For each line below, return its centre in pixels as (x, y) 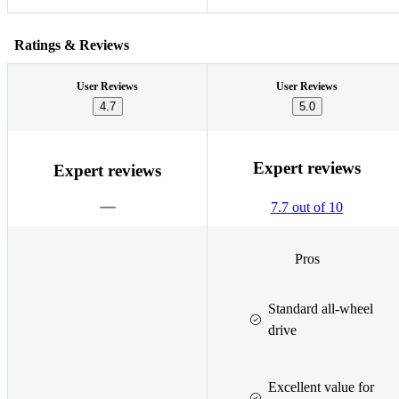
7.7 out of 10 (307, 208)
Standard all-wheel (321, 308)
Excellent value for (321, 387)
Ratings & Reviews (72, 45)
